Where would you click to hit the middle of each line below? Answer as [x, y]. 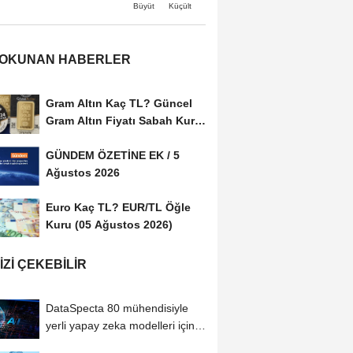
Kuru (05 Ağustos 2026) [109, 224]
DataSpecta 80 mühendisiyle [117, 308]
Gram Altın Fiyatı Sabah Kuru [123, 120]
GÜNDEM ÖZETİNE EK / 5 [112, 155]
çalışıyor [66, 343]
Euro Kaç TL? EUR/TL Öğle [118, 207]
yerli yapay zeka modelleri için [120, 326]
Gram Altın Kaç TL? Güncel [119, 103]
